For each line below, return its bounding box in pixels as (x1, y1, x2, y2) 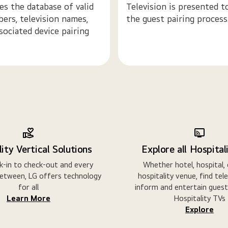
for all (18, 182, 39, 192)
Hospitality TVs (174, 193, 225, 203)
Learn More (7, 193, 50, 203)
